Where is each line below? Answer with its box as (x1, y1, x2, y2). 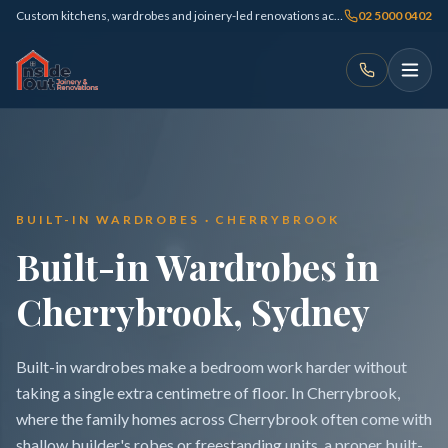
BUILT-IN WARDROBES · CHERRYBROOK (16, 212, 341, 227)
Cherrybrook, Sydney (16, 287, 370, 335)
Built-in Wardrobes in (16, 242, 379, 290)
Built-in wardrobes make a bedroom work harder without (16, 357, 407, 376)
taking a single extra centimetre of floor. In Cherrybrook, (16, 383, 400, 402)
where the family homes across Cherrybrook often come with (16, 409, 432, 428)
